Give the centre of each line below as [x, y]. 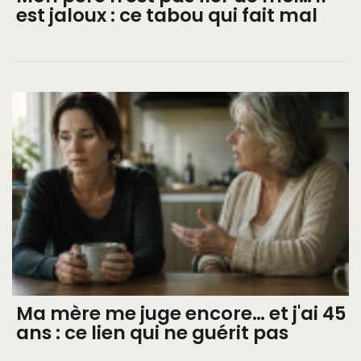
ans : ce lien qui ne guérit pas [152, 333]
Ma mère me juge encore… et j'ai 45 [181, 314]
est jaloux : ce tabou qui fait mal [167, 15]
